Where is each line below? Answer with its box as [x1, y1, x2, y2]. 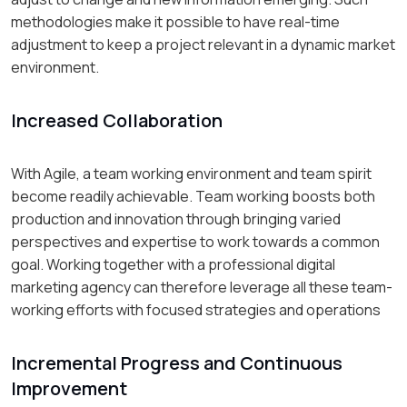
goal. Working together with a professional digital [11, 254, 335, 275]
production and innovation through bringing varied [11, 209, 341, 230]
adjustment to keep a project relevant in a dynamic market [11, 35, 395, 55]
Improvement [11, 376, 127, 402]
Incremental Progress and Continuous [11, 351, 342, 376]
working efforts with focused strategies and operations [11, 300, 381, 321]
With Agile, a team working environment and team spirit [11, 164, 372, 184]
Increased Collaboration [11, 108, 223, 134]
